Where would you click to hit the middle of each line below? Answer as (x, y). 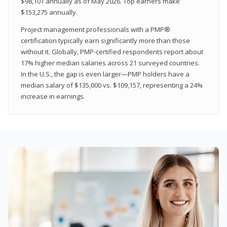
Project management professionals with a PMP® (96, 29)
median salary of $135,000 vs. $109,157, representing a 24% (112, 85)
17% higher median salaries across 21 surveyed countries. (110, 63)
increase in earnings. (53, 96)
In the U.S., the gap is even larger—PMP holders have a (105, 74)
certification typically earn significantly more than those (105, 40)
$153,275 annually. (49, 12)
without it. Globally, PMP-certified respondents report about (112, 51)
